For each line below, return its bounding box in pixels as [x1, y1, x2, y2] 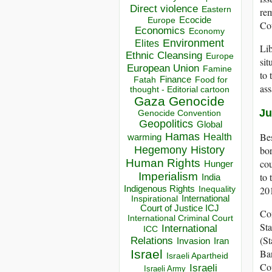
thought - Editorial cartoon [129, 84, 229, 95]
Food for [194, 75, 228, 85]
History [191, 144, 225, 157]
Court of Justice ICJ [140, 203, 219, 214]
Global [196, 120, 222, 130]
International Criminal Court [127, 213, 233, 223]
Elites [135, 38, 159, 49]
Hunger [204, 159, 233, 169]
